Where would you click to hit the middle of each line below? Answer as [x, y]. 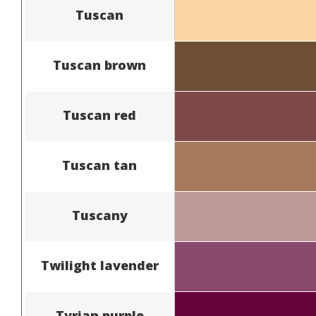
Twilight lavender [99, 265]
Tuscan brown [100, 65]
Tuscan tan [100, 165]
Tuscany [99, 215]
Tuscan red [100, 115]
